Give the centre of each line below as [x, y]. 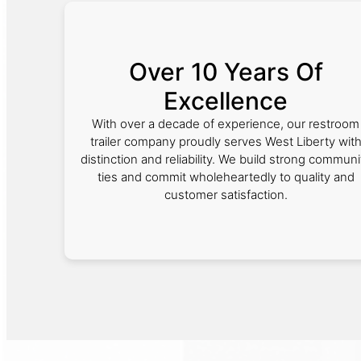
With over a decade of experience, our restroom [226, 124]
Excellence [226, 101]
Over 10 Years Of [226, 72]
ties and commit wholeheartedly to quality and [226, 177]
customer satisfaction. [226, 195]
